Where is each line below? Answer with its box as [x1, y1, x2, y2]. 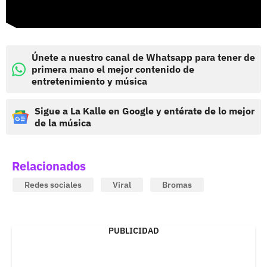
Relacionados [12, 158, 86, 175]
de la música [35, 117, 91, 129]
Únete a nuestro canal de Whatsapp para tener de [32, 51, 255, 64]
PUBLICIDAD [108, 225, 159, 237]
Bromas [162, 179, 192, 191]
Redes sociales [24, 179, 82, 191]
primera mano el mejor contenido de [32, 63, 194, 76]
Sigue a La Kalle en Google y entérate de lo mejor [35, 105, 254, 117]
